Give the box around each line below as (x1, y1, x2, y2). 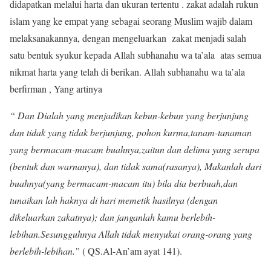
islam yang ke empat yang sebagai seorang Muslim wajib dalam (10, 15, 252, 28)
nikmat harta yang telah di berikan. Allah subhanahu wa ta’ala (10, 65, 250, 79)
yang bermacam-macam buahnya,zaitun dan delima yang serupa (10, 143, 260, 156)
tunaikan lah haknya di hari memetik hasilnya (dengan (10, 194, 218, 207)
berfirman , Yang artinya (10, 82, 102, 96)
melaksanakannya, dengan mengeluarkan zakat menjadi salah (10, 31, 246, 45)
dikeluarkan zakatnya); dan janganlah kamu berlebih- (10, 211, 215, 224)
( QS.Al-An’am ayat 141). (80, 244, 182, 258)
